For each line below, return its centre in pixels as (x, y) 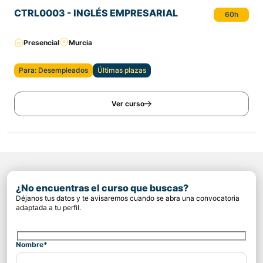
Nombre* (32, 245)
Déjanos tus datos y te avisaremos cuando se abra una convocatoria (128, 198)
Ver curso (128, 104)
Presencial (41, 42)
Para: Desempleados (53, 70)
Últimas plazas (122, 70)
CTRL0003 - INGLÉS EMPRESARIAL (96, 13)
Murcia (80, 42)
